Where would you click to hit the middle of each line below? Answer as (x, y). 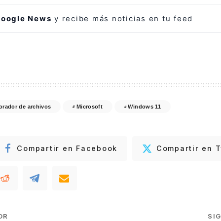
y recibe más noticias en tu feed (122, 18)
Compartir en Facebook (67, 148)
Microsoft (90, 106)
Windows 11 (145, 106)
